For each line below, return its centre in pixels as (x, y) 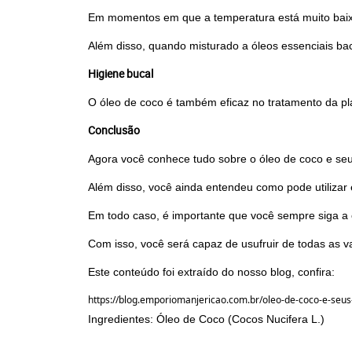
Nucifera (287, 319)
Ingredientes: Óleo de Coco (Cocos (177, 319)
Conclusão (114, 130)
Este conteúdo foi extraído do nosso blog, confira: (211, 272)
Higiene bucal (121, 73)
